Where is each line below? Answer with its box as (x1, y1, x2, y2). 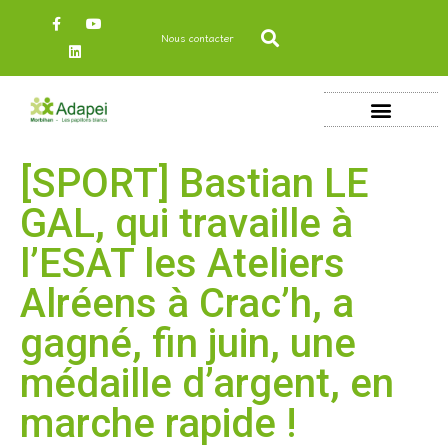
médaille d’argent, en (20, 359, 394, 407)
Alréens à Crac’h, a (20, 279, 354, 327)
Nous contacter (161, 30, 235, 45)
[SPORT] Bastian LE (20, 159, 369, 207)
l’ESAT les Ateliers (20, 239, 345, 287)
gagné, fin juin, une (20, 319, 356, 367)
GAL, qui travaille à (20, 199, 353, 247)
